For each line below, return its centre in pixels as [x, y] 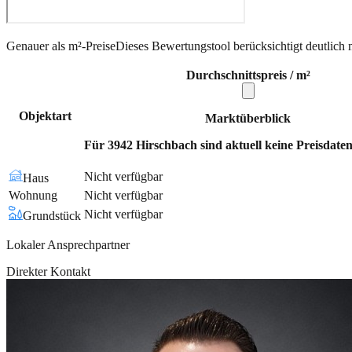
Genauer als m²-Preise [61, 46]
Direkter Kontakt [48, 271]
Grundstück [52, 215]
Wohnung [33, 195]
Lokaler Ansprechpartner [68, 244]
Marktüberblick [248, 118]
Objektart [45, 115]
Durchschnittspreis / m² [248, 75]
